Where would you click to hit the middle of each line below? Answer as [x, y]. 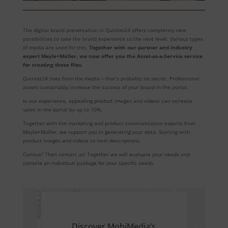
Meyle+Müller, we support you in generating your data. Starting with [106, 132]
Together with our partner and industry [140, 47]
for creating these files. [53, 64]
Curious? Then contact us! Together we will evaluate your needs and [106, 154]
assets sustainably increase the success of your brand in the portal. [105, 87]
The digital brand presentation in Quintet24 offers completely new [104, 30]
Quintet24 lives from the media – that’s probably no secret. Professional [111, 78]
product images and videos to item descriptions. [82, 140]
